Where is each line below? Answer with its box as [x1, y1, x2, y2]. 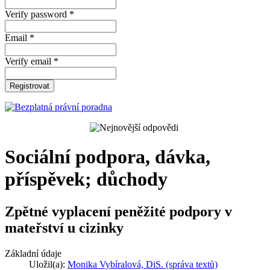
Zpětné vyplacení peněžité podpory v [5, 203, 232, 219]
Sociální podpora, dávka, [5, 146, 210, 168]
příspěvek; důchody [5, 168, 168, 190]
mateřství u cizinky [5, 219, 124, 236]
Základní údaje [5, 248, 61, 259]
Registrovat [10, 81, 49, 90]
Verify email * [5, 56, 58, 66]
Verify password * [5, 9, 74, 19]
